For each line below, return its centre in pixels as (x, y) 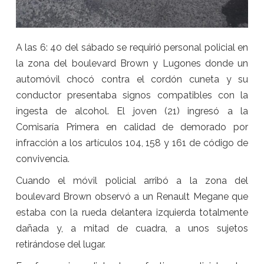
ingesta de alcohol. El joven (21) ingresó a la (132, 111)
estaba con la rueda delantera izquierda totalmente (132, 212)
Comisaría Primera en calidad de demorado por (132, 127)
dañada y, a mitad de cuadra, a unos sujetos (132, 228)
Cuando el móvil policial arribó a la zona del (132, 180)
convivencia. (42, 159)
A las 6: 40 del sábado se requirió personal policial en (132, 47)
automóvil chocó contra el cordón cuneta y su (132, 79)
